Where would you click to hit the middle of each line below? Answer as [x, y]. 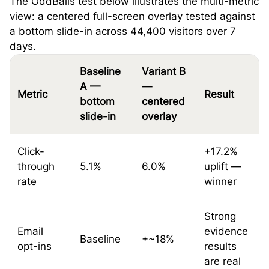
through [36, 167]
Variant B [164, 72]
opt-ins [35, 246]
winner [220, 182]
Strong [220, 216]
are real [222, 261]
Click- [31, 152]
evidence [226, 231]
